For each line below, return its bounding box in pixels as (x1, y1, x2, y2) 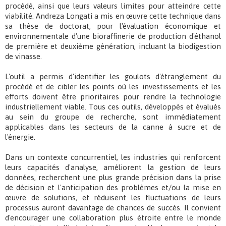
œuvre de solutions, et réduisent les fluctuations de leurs (5, 193, 221, 202)
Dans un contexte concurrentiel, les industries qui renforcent (5, 153, 221, 162)
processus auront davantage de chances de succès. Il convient (5, 203, 221, 212)
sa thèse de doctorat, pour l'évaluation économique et (5, 22, 221, 31)
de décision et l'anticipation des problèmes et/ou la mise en (5, 183, 221, 192)
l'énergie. (5, 133, 35, 142)
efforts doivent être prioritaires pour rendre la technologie (5, 92, 221, 101)
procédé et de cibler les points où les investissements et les (5, 82, 221, 91)
